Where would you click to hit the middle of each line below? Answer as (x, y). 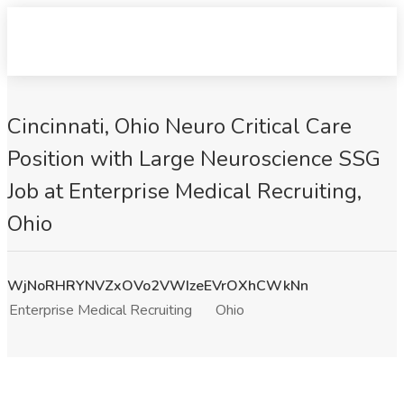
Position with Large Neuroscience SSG (194, 159)
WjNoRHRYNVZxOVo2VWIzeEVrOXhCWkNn (158, 286)
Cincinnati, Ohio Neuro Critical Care (179, 126)
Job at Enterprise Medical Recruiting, (184, 191)
